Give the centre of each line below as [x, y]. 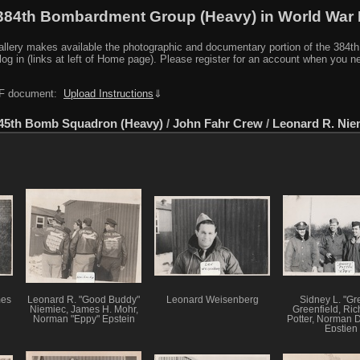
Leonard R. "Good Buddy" [84, 300]
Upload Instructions [108, 93]
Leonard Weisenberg [212, 300]
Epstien [341, 329]
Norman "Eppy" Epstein [84, 319]
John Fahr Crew [218, 124]
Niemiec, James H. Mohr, [84, 310]
